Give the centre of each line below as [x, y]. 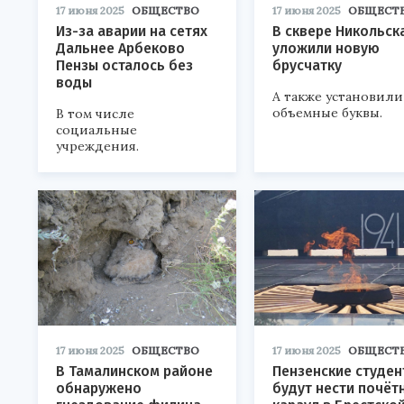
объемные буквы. [327, 113]
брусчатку [307, 65]
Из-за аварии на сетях [132, 31]
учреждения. [97, 146]
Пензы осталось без [124, 65]
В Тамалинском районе [134, 371]
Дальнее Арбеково [120, 48]
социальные [96, 130]
